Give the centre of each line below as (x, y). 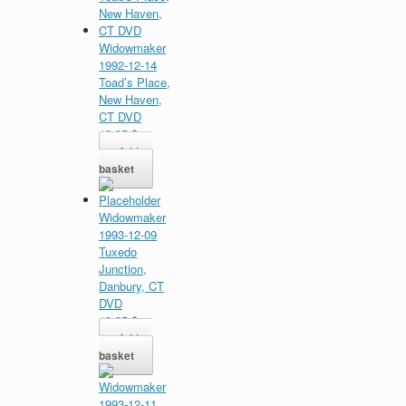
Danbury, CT (131, 285)
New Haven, (130, 99)
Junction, (123, 268)
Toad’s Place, (135, 82)
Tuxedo (118, 251)
